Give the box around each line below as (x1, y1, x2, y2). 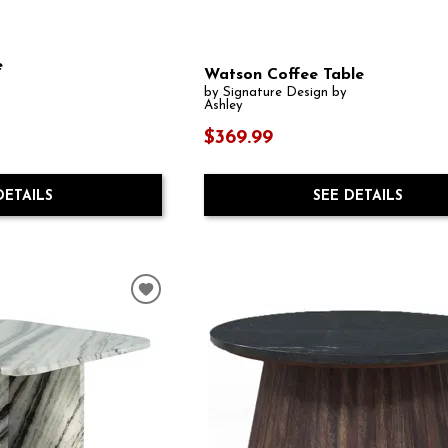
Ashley (204, 99, 244, 113)
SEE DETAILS (312, 188, 403, 204)
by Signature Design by (204, 86, 348, 100)
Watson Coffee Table (204, 67, 365, 84)
